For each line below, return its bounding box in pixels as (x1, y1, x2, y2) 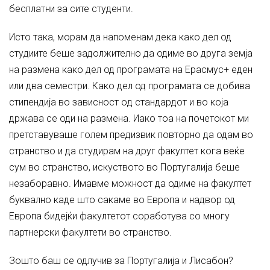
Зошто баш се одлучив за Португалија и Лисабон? (9, 255, 233, 266)
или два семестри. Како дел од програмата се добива (9, 80, 250, 92)
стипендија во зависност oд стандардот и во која (9, 96, 228, 108)
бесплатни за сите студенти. (9, 3, 133, 14)
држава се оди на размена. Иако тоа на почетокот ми (9, 113, 249, 124)
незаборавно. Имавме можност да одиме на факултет (9, 178, 251, 189)
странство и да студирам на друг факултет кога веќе (9, 145, 245, 157)
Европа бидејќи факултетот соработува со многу (9, 210, 230, 222)
